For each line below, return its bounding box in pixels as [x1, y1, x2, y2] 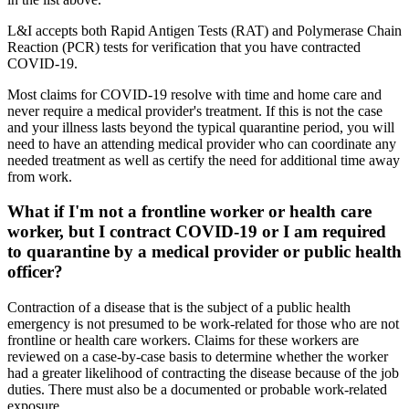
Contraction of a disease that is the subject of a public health [7, 299, 351, 316]
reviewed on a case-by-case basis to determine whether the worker [7, 349, 388, 365]
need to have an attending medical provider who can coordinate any [7, 135, 396, 152]
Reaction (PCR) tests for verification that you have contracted [7, 38, 361, 55]
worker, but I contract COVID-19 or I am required [7, 222, 386, 242]
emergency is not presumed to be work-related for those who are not [7, 316, 399, 332]
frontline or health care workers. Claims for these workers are [7, 332, 359, 349]
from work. [7, 168, 72, 184]
